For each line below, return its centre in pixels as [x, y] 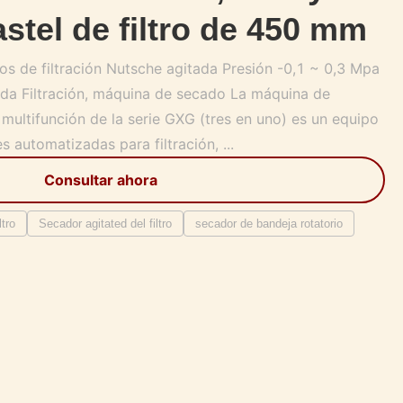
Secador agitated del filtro [105, 224]
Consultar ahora [101, 180]
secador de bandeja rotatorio [269, 224]
